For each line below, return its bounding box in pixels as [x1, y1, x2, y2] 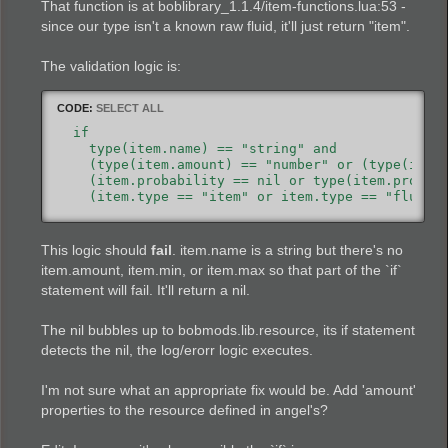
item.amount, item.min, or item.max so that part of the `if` [41, 262, 402, 279]
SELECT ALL [96, 102, 164, 115]
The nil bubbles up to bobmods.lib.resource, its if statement [41, 322, 415, 339]
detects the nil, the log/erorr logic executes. [41, 342, 313, 359]
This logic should [41, 242, 151, 259]
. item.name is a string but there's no [172, 242, 403, 259]
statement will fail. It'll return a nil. [41, 282, 250, 299]
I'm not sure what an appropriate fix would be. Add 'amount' [41, 382, 416, 399]
